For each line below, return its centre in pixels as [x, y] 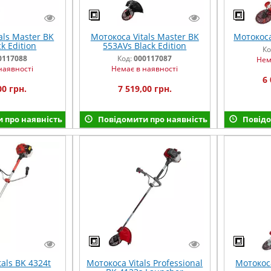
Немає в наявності [145, 68]
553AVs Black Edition [145, 45]
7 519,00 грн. [145, 88]
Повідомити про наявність [152, 119]
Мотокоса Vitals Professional [145, 263]
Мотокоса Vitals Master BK [145, 36]
